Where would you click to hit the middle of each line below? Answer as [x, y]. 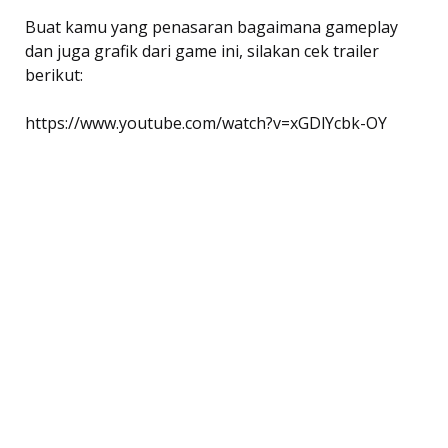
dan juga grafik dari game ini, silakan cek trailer [202, 50]
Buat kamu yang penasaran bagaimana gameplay [211, 26]
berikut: [54, 74]
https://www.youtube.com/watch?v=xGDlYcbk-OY [206, 122]
